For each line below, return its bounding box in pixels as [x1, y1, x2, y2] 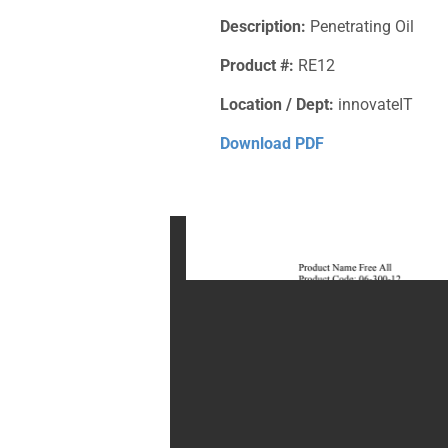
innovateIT [334, 94, 413, 114]
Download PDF [220, 133, 324, 153]
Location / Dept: [220, 94, 334, 114]
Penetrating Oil [306, 16, 414, 36]
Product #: [220, 55, 294, 75]
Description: [220, 16, 306, 36]
